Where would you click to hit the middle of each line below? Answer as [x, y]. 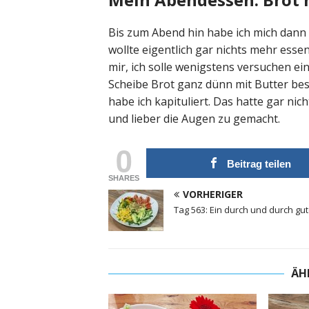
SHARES [124, 178]
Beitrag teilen [259, 164]
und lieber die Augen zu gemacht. [194, 119]
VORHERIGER [213, 195]
